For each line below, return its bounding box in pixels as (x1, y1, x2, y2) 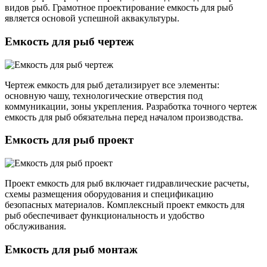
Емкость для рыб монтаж (5, 243, 138, 256)
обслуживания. (5, 221, 66, 232)
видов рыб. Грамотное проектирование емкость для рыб (5, 2, 233, 13)
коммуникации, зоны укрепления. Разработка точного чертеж (5, 101, 257, 111)
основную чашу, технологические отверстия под (5, 90, 203, 101)
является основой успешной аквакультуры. (5, 13, 179, 24)
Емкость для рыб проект (5, 133, 133, 147)
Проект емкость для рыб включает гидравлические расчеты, (5, 178, 249, 189)
